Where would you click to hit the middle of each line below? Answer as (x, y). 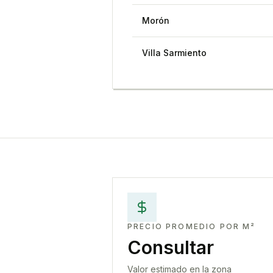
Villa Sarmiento (174, 53)
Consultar (171, 247)
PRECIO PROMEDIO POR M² (192, 226)
